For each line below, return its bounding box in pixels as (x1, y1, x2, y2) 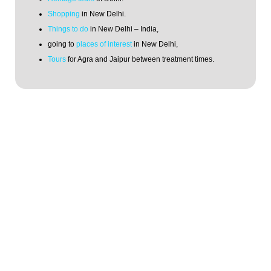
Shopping (48, 9, 80, 18)
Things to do (48, 24, 88, 33)
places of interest (76, 39, 132, 48)
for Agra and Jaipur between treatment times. (66, 54, 214, 64)
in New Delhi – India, (88, 24, 158, 33)
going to (48, 39, 76, 48)
